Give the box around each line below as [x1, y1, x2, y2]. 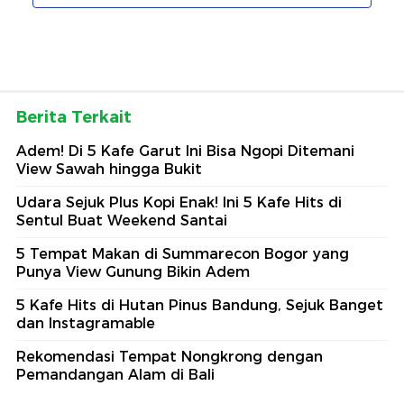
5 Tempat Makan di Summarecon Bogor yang [16, 244, 349, 262]
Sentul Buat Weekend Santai [16, 211, 227, 229]
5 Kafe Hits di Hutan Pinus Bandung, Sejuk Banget [16, 296, 383, 314]
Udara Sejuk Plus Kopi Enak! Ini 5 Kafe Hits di [16, 193, 342, 211]
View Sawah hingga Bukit [16, 160, 202, 178]
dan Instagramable [16, 314, 155, 332]
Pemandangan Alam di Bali [16, 365, 215, 383]
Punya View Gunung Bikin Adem [16, 262, 250, 280]
